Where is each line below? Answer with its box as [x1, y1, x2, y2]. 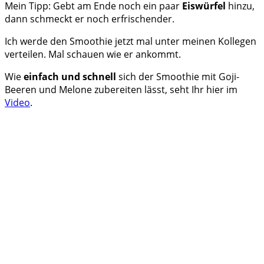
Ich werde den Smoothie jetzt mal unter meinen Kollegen [5, 35, 256, 48]
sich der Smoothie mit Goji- [116, 70, 239, 84]
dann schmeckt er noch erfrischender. [5, 12, 174, 26]
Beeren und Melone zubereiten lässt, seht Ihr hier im [5, 83, 237, 97]
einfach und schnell [24, 70, 116, 84]
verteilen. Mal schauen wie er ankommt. [5, 48, 181, 61]
